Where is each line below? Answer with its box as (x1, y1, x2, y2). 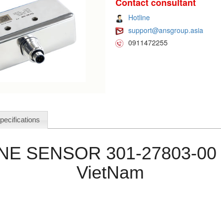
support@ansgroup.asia (128, 25, 203, 35)
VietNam (76, 162, 145, 183)
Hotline (128, 12, 150, 23)
